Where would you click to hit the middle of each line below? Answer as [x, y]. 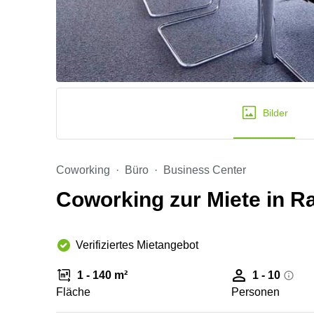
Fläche [73, 292]
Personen [256, 292]
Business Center [205, 170]
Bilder [275, 113]
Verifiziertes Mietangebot [137, 245]
